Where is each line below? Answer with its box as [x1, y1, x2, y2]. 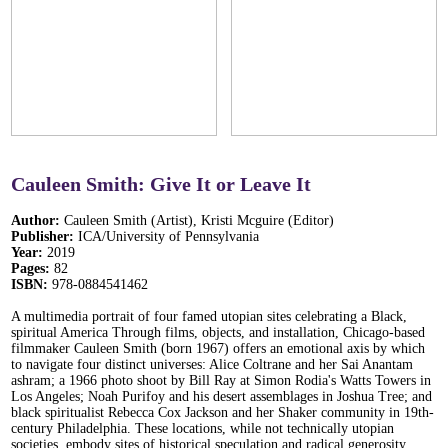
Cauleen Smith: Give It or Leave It [10, 172, 311, 195]
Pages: [10, 260, 54, 276]
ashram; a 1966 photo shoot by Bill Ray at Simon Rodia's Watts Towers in [10, 372, 431, 388]
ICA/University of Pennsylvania [77, 228, 259, 244]
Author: [10, 212, 64, 228]
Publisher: [10, 228, 78, 244]
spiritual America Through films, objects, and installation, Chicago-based [10, 324, 425, 340]
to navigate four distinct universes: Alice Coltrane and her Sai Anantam [10, 356, 413, 372]
